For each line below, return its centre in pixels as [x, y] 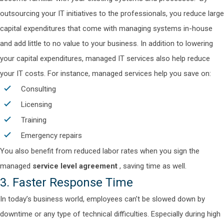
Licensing [36, 104]
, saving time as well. [153, 166]
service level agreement [75, 166]
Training [34, 120]
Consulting [38, 89]
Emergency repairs [52, 135]
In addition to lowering [177, 43]
